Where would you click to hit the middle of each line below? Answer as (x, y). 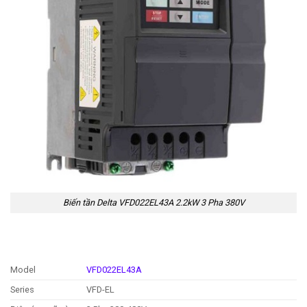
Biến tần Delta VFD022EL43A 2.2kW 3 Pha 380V (153, 202)
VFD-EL (101, 289)
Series (22, 289)
